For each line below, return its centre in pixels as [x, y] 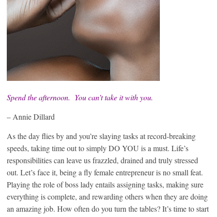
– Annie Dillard [31, 116]
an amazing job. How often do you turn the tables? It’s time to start [108, 209]
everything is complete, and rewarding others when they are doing [107, 196]
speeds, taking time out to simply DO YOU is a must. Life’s [98, 148]
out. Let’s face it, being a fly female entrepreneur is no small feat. [105, 172]
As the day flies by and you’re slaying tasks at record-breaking [101, 136]
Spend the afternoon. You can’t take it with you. [80, 97]
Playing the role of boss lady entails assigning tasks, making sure [105, 184]
